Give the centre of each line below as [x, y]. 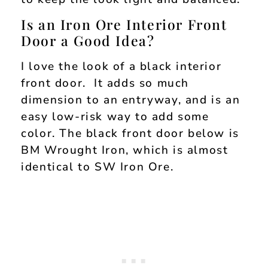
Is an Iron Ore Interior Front [124, 24]
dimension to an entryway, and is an [131, 100]
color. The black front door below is [130, 133]
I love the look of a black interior [121, 66]
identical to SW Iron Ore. [98, 167]
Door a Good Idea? [88, 40]
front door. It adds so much [105, 83]
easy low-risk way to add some [115, 116]
